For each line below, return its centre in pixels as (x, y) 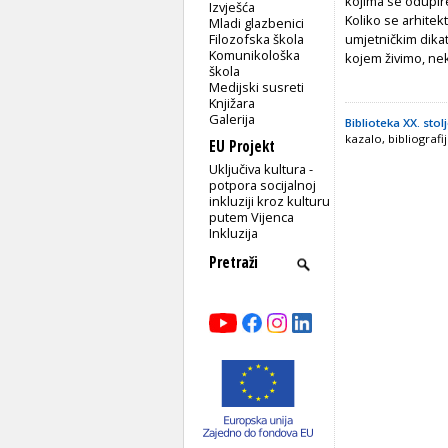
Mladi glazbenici (257, 22)
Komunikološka (255, 54)
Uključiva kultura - (261, 168)
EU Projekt (242, 146)
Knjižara (232, 102)
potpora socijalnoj (263, 184)
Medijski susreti (257, 86)
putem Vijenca (252, 216)
